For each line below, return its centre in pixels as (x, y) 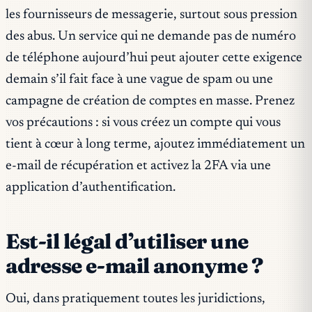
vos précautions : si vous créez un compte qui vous (143, 123)
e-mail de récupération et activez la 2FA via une (138, 166)
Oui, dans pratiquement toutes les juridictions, (135, 299)
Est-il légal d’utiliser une (127, 242)
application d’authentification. (91, 188)
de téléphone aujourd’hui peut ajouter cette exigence (154, 58)
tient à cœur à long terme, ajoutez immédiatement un (155, 145)
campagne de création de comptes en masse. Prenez (150, 102)
